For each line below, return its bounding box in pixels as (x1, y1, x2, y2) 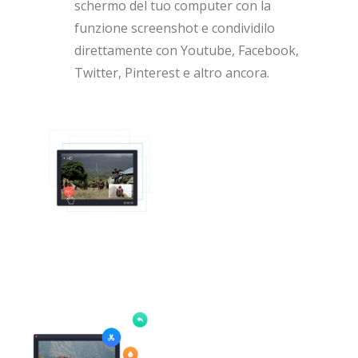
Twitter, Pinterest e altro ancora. (74, 64, 270, 82)
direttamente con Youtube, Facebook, (74, 42, 300, 59)
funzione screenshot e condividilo (74, 19, 276, 37)
